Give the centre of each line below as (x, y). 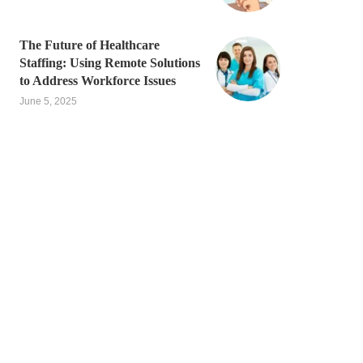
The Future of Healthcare (90, 45)
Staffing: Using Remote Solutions (110, 63)
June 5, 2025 (48, 101)
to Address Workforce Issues (98, 81)
